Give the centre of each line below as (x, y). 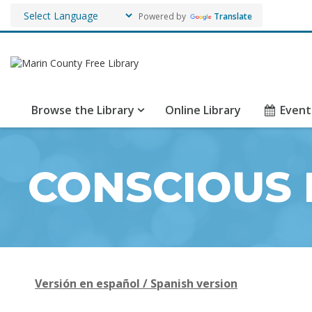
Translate (233, 16)
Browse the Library (83, 110)
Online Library (203, 110)
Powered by (161, 16)
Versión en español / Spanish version (136, 283)
